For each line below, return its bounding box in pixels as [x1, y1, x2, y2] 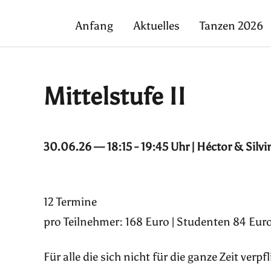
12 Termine [44, 195, 97, 209]
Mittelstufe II [44, 82, 186, 112]
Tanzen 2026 [200, 19, 264, 33]
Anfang [76, 19, 113, 33]
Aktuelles [133, 19, 180, 33]
